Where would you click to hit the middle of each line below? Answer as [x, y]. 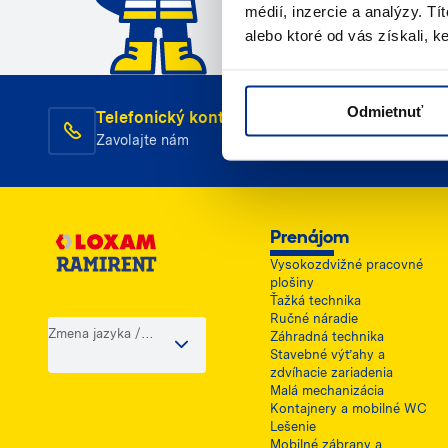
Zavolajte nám [142, 140]
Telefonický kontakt [172, 118]
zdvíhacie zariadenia [331, 373]
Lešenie [292, 427]
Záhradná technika [326, 337]
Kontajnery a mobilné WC [348, 409]
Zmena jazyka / [94, 334]
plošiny [291, 283]
